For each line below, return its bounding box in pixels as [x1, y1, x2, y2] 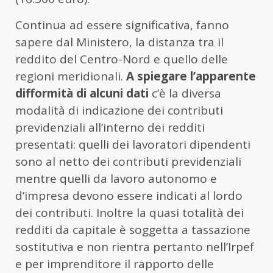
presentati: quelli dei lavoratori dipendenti [15, 136, 250, 152]
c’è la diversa [149, 85, 221, 101]
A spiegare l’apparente [126, 68, 256, 84]
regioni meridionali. [15, 68, 126, 84]
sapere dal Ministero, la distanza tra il [15, 34, 224, 50]
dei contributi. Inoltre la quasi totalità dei [15, 204, 244, 221]
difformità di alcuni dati [15, 85, 149, 101]
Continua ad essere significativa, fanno [15, 16, 229, 33]
